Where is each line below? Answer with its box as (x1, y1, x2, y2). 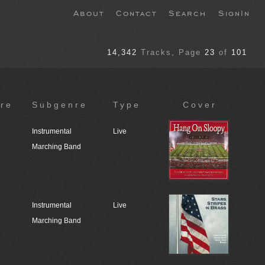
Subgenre (31, 100, 88, 109)
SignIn (218, 8, 250, 17)
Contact (116, 8, 157, 17)
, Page (172, 49, 201, 57)
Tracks (141, 49, 172, 57)
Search (169, 8, 206, 17)
